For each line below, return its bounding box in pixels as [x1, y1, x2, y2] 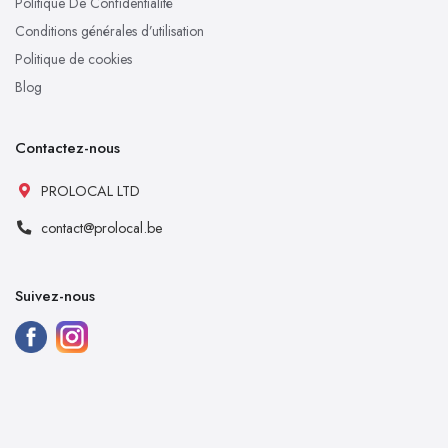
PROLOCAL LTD [41, 181, 140, 202]
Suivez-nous [15, 285, 95, 308]
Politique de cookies [15, 49, 132, 70]
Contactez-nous [15, 137, 120, 160]
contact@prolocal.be [41, 218, 163, 239]
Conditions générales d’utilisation [15, 21, 204, 42]
